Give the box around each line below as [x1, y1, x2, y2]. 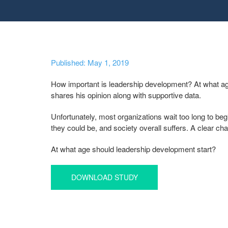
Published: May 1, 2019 [51, 56, 129, 68]
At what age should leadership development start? [51, 143, 216, 154]
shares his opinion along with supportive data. [51, 89, 201, 100]
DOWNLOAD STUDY [71, 172, 138, 182]
